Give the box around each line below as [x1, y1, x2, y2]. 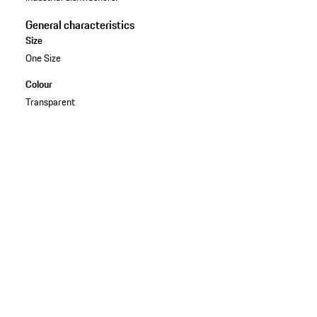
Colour [25, 76, 52, 92]
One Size [25, 50, 61, 66]
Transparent [25, 93, 75, 110]
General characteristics [25, 16, 134, 33]
